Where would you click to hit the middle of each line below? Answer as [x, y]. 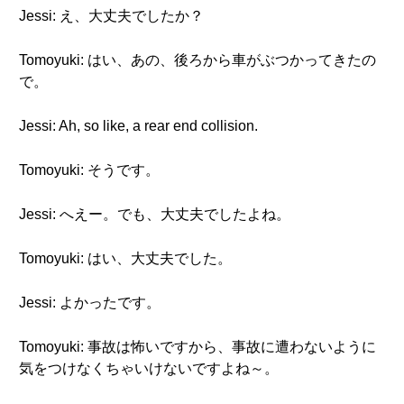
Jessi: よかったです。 [90, 303]
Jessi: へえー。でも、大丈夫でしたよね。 [155, 214]
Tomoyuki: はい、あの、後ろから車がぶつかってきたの [197, 60]
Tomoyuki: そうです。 [89, 170]
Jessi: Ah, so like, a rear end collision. [138, 126]
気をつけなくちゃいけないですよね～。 [149, 368]
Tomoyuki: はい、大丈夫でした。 [125, 258]
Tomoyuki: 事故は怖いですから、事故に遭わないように [197, 347]
